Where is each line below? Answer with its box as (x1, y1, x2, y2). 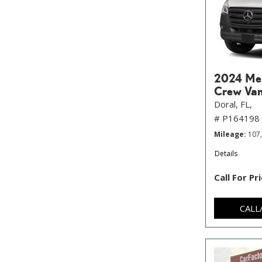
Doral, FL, (214, 98, 252, 110)
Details (215, 149, 237, 158)
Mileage (214, 129, 244, 139)
